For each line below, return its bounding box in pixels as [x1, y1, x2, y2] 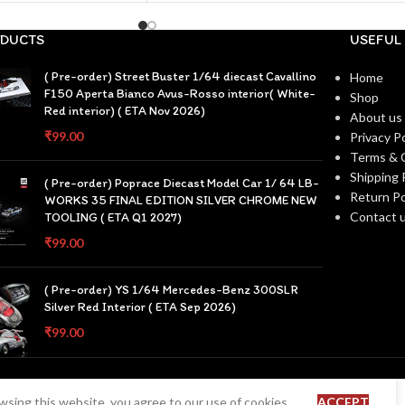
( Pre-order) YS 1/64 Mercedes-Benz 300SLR [44, 282, 299, 297]
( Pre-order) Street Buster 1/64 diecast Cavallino [44, 69, 317, 84]
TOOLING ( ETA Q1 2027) [44, 210, 183, 225]
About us [349, 109, 402, 125]
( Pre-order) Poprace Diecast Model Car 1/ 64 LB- [44, 175, 320, 191]
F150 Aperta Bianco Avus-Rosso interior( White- [44, 86, 316, 101]
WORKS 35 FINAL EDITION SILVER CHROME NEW [44, 193, 318, 208]
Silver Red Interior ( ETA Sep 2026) [44, 299, 237, 315]
